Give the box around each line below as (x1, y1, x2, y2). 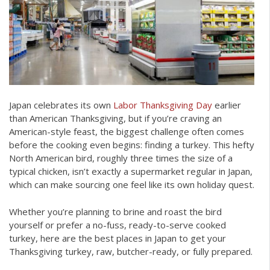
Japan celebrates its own (9, 99, 113, 111)
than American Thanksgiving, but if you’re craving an (9, 112, 222, 125)
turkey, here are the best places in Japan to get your (9, 231, 226, 244)
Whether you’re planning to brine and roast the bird (9, 205, 222, 218)
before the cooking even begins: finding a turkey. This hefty (9, 139, 254, 151)
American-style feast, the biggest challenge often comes (9, 125, 244, 138)
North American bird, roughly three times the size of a (9, 152, 233, 165)
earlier (212, 99, 241, 111)
